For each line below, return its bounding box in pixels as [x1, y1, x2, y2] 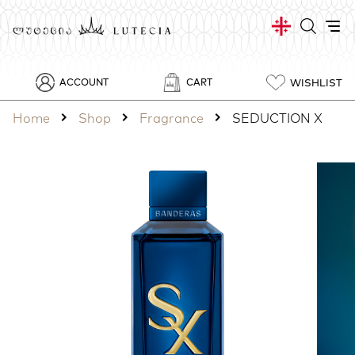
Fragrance [139, 110, 204, 126]
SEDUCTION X [232, 110, 323, 126]
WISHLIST [290, 75, 342, 89]
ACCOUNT [59, 76, 109, 89]
